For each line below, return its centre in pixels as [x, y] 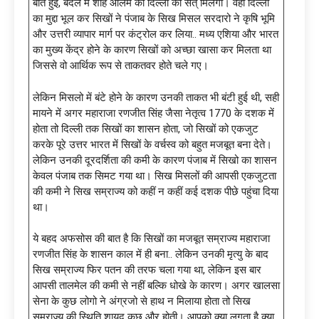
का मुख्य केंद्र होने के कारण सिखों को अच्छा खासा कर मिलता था [152, 50]
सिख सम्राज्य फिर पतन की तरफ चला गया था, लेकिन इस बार [147, 270]
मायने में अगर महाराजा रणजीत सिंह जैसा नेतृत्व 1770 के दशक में [153, 113]
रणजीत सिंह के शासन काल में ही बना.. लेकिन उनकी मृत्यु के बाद [151, 255]
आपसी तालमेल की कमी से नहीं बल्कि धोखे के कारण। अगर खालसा [156, 286]
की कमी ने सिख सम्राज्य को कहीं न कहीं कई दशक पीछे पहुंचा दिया [156, 191]
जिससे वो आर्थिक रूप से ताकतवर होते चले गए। [121, 66]
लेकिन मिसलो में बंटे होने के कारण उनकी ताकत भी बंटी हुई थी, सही [156, 97]
